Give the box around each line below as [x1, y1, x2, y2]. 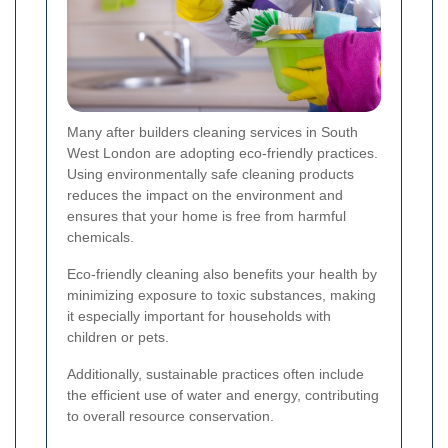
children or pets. [67, 329, 169, 346]
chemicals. [67, 229, 134, 246]
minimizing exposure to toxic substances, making [67, 287, 376, 304]
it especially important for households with [67, 308, 331, 325]
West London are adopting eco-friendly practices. [67, 145, 378, 162]
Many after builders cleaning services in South [67, 124, 358, 141]
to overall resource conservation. [67, 408, 274, 425]
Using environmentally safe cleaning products [67, 166, 354, 183]
